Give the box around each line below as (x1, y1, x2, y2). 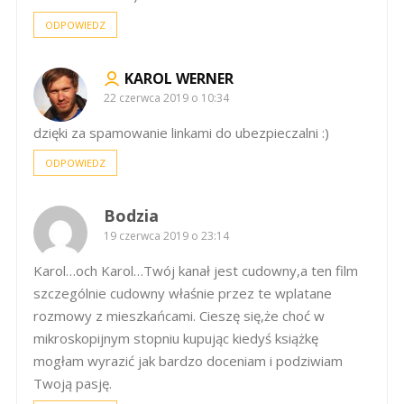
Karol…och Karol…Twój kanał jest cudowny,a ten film (33, 261, 358, 280)
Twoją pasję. (33, 373, 112, 392)
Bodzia (104, 204, 159, 226)
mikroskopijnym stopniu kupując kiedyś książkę (33, 328, 318, 347)
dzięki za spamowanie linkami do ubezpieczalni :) (33, 123, 329, 142)
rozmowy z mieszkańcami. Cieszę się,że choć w (33, 306, 325, 325)
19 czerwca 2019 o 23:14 (104, 227, 229, 243)
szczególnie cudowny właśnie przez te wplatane (33, 283, 332, 302)
